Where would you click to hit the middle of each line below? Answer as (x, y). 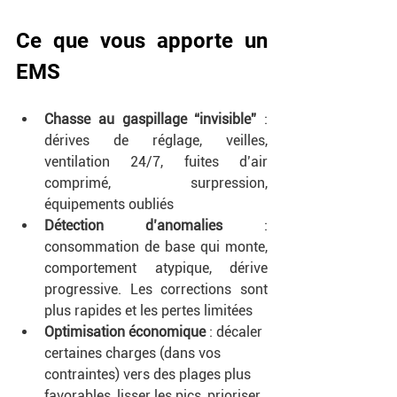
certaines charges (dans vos (134, 353)
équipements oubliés (109, 204)
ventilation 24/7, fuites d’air (156, 161)
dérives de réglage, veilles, (156, 140)
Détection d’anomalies (133, 225)
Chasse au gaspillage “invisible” (151, 119)
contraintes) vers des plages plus (149, 374)
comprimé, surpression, (156, 183)
